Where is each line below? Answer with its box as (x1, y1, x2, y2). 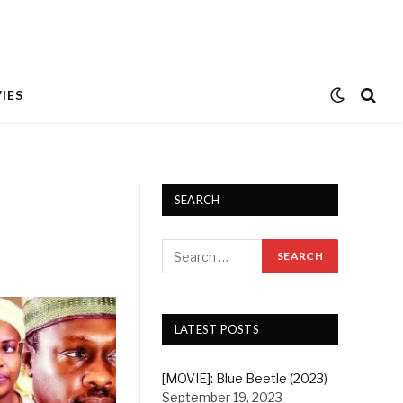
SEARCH (174, 193, 220, 207)
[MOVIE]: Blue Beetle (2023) (161, 371, 327, 386)
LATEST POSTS (174, 322, 259, 336)
